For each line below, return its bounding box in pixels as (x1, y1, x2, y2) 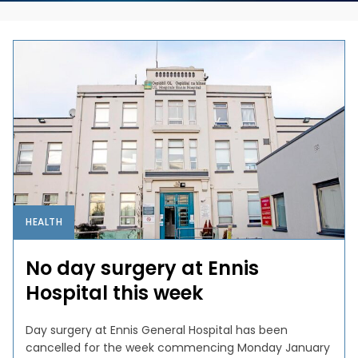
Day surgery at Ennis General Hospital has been (26, 321, 288, 338)
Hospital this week (26, 279, 204, 306)
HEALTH (26, 214, 63, 229)
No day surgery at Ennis (26, 254, 260, 281)
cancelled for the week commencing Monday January (26, 339, 331, 356)
